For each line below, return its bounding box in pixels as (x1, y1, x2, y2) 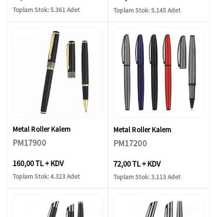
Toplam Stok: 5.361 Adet (13, 6, 80, 15)
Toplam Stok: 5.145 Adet (113, 6, 181, 15)
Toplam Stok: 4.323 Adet (13, 172, 80, 181)
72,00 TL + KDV (113, 158, 160, 169)
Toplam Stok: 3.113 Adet (113, 173, 181, 182)
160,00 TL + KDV (13, 158, 63, 168)
